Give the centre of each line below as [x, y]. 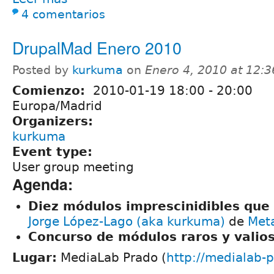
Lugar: [35, 258]
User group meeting [73, 167]
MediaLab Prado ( [112, 258]
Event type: [54, 152]
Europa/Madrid [57, 106]
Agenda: [43, 184]
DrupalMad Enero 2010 [97, 48]
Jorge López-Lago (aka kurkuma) [127, 222]
